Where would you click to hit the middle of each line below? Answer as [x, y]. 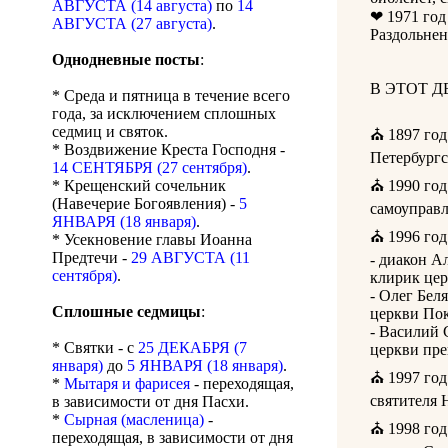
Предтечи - [91, 258]
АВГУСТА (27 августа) [132, 24]
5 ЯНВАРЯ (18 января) [205, 366]
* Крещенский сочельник [139, 186]
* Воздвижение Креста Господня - [168, 150]
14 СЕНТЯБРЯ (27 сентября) [149, 168]
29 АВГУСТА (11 [190, 258]
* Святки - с [95, 348]
